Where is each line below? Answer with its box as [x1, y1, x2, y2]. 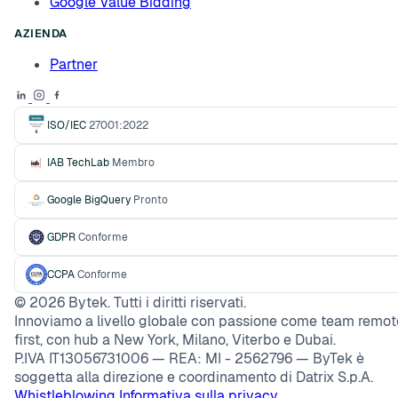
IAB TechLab [47, 155, 109, 170]
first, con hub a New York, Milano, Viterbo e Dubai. [14, 330, 336, 349]
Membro [112, 155, 155, 170]
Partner [50, 54, 98, 74]
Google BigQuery [47, 192, 131, 207]
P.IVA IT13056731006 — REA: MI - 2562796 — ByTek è [14, 348, 364, 368]
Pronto [133, 192, 168, 207]
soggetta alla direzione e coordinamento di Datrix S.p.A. [14, 367, 373, 386]
